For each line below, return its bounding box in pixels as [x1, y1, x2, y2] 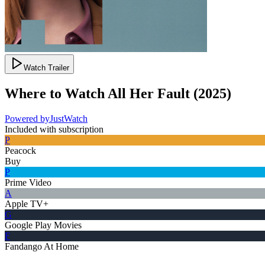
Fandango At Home [5, 241, 79, 251]
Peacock [5, 145, 36, 156]
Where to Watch [5, 85, 105, 101]
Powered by [5, 113, 50, 124]
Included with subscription [5, 124, 104, 134]
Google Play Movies [5, 219, 82, 230]
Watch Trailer [24, 63, 69, 72]
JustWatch [50, 113, 88, 124]
